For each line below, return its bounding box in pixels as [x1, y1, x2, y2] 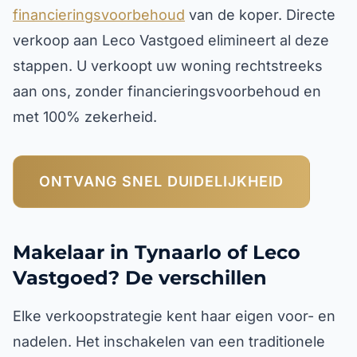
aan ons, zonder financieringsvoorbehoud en [13, 83, 321, 100]
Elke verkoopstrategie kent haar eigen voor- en [13, 308, 335, 324]
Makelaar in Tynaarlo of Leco [13, 241, 300, 264]
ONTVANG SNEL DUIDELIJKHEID [39, 173, 284, 190]
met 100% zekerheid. [13, 108, 157, 125]
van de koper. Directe [185, 6, 335, 23]
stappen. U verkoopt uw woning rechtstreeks [13, 57, 323, 74]
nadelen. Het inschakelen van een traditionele [13, 333, 325, 350]
